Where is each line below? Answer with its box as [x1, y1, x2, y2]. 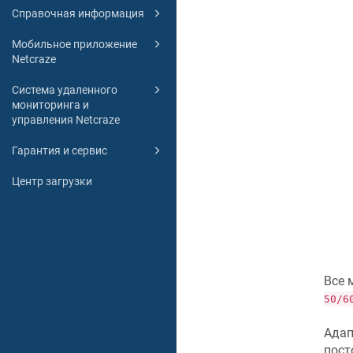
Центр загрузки [12, 174, 92, 188]
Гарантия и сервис [12, 143, 107, 157]
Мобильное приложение [12, 37, 137, 50]
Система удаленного [12, 83, 117, 96]
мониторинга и [12, 98, 89, 111]
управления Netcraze [12, 113, 120, 126]
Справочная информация [12, 6, 144, 20]
